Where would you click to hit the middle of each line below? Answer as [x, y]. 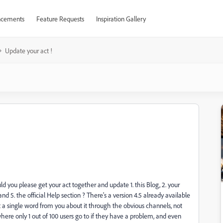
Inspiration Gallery [121, 19]
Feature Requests [60, 19]
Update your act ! [29, 51]
